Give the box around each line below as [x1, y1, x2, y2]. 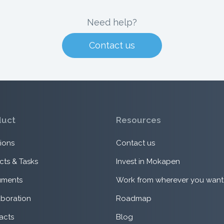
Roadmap [115, 193, 151, 203]
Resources [115, 115, 161, 125]
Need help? [87, 17, 137, 27]
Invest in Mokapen [115, 156, 180, 166]
